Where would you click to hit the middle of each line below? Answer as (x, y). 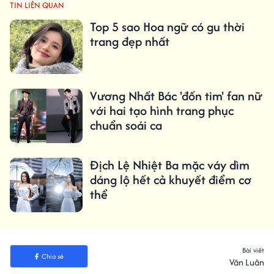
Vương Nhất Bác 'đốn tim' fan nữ (176, 96)
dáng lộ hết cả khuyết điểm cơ (170, 180)
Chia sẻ (52, 257)
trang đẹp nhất (129, 42)
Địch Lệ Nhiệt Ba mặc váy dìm (169, 165)
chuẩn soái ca (126, 125)
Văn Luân (247, 262)
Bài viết (253, 250)
